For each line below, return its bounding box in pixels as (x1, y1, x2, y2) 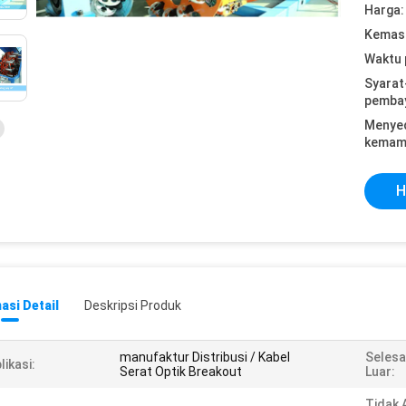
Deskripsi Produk (84, 298, 181, 313)
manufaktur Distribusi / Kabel (120, 350, 290, 364)
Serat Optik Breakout (120, 364, 242, 379)
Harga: (364, 3, 404, 17)
